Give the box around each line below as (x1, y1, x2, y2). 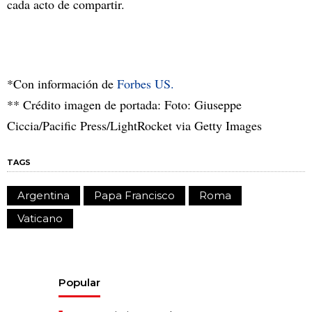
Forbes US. (117, 75, 174, 92)
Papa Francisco (94, 188, 175, 202)
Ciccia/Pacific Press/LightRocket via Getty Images (7, 116, 262, 134)
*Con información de (7, 75, 117, 92)
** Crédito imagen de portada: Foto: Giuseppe (7, 95, 242, 113)
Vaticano (17, 211, 63, 225)
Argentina (17, 188, 70, 202)
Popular (58, 275, 100, 289)
